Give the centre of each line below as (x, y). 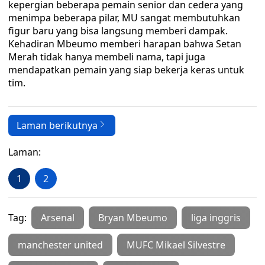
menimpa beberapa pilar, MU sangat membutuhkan (124, 18)
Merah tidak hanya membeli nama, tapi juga (107, 57)
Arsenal (58, 218)
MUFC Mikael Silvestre (176, 245)
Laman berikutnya (57, 125)
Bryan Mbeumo (133, 218)
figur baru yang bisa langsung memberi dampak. (118, 31)
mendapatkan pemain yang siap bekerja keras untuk (126, 70)
